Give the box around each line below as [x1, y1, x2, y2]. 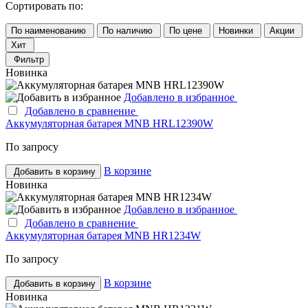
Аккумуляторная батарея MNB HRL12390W [5, 117, 213, 129]
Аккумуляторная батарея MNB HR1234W [5, 229, 201, 241]
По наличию [102, 25, 155, 36]
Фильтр [14, 54, 44, 65]
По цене [169, 25, 205, 36]
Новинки [219, 25, 256, 36]
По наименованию [11, 25, 89, 36]
